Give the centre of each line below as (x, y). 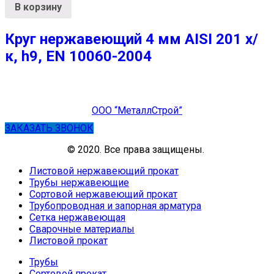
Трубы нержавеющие (79, 182)
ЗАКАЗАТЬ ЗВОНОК (49, 128)
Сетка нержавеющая (77, 217)
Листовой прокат (68, 240)
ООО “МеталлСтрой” (137, 110)
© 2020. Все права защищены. (137, 149)
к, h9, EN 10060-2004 (78, 56)
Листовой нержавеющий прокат (104, 171)
